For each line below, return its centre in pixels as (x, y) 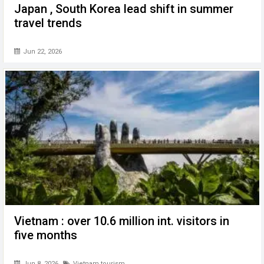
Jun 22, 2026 (42, 51)
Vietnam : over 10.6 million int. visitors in (122, 221)
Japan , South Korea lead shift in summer (124, 9)
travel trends (48, 23)
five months (46, 235)
